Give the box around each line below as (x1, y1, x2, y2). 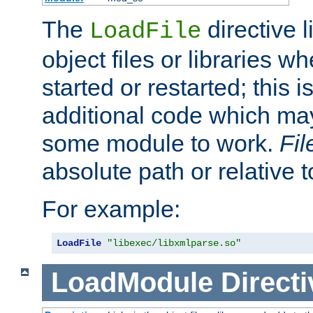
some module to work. (42, 130, 279, 157)
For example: (42, 196, 180, 223)
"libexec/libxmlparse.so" (107, 238, 241, 249)
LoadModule (50, 267, 213, 298)
